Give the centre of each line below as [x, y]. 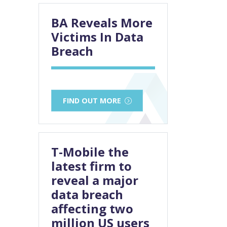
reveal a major [95, 180]
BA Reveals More [102, 23]
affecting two [92, 209]
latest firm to [91, 166]
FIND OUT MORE [92, 101]
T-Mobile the [90, 152]
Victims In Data [97, 37]
